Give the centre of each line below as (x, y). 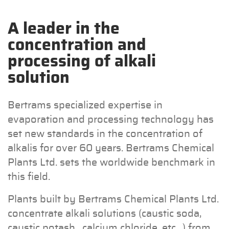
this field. (29, 177)
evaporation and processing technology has (111, 119)
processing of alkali (82, 61)
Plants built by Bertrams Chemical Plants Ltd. (113, 199)
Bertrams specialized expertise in (85, 105)
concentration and (77, 45)
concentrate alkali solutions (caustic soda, (105, 213)
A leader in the (64, 28)
